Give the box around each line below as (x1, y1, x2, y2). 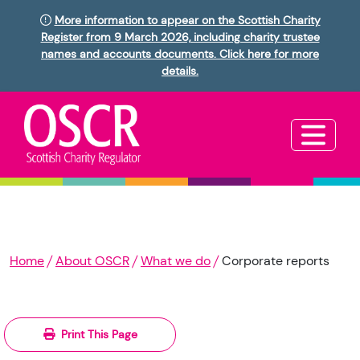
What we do (141, 252, 211, 270)
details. (162, 63, 198, 78)
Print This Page (60, 327, 137, 342)
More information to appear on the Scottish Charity (54, 13, 321, 27)
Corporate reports (222, 252, 329, 270)
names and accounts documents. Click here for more (41, 47, 319, 61)
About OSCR (55, 252, 129, 270)
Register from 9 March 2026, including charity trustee (40, 30, 320, 44)
